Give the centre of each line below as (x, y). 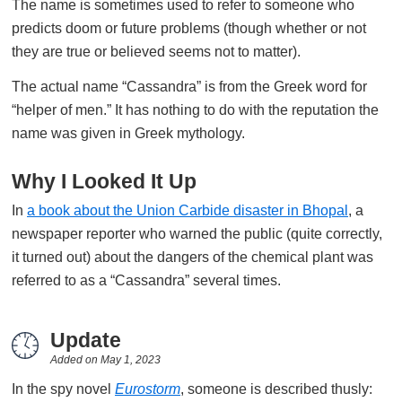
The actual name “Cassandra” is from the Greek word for (189, 86)
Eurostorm (148, 389)
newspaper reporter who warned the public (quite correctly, (197, 234)
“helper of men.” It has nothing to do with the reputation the (195, 109)
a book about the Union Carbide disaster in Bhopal (188, 210)
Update (86, 340)
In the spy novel (63, 389)
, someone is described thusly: (276, 389)
